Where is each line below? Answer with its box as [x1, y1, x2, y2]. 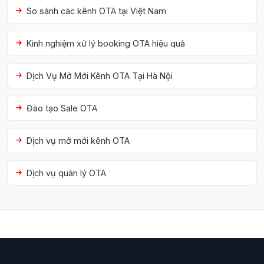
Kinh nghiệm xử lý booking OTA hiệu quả [27, 38, 185, 48]
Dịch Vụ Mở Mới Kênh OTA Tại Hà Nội [27, 71, 173, 81]
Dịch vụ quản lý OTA [27, 168, 106, 178]
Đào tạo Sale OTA [27, 103, 97, 113]
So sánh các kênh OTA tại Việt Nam [27, 6, 166, 16]
